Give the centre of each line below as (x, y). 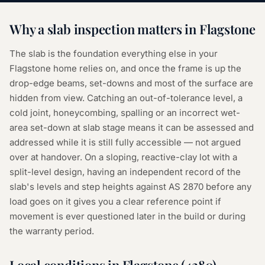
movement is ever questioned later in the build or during (127, 216)
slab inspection (91, 29)
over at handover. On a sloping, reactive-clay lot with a (123, 157)
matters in (167, 29)
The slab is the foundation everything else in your (114, 54)
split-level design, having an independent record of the (125, 172)
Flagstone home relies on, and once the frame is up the (125, 68)
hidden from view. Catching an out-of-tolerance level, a (126, 98)
